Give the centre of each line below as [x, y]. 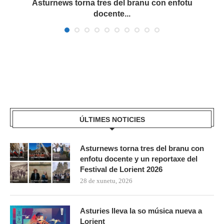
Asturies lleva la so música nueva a [141, 210]
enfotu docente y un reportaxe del [139, 158]
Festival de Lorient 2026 [121, 169]
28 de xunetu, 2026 [106, 180]
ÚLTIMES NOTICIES [112, 119]
